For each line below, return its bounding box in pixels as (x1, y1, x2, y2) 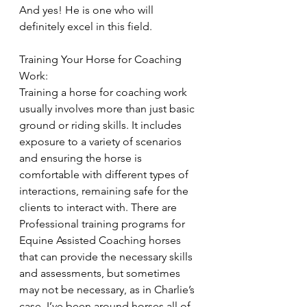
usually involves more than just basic (19, 102, 197, 116)
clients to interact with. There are (19, 201, 180, 214)
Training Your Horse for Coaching (19, 53, 184, 66)
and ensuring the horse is (19, 151, 145, 165)
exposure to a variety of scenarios (19, 135, 184, 149)
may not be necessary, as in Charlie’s (19, 283, 197, 297)
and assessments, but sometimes (19, 267, 183, 280)
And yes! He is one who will (19, 3, 156, 17)
